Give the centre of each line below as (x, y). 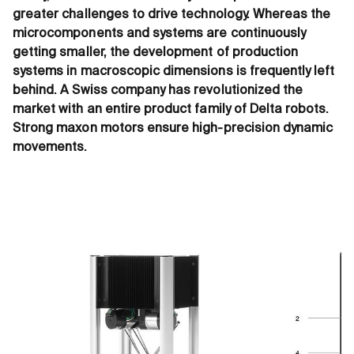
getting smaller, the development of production (156, 53)
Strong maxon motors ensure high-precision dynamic (173, 128)
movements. (50, 147)
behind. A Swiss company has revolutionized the (158, 90)
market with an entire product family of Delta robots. (171, 109)
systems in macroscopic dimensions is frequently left (174, 72)
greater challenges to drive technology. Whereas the (172, 15)
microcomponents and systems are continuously (160, 34)
